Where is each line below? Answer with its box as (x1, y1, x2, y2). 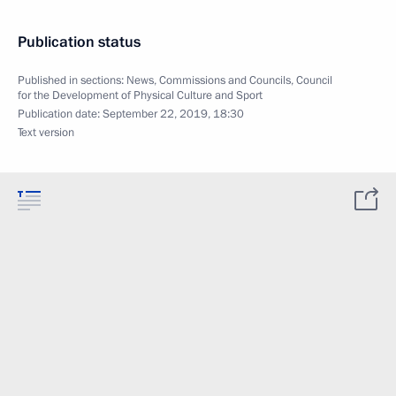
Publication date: (18, 106, 103, 122)
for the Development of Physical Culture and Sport (18, 88, 263, 103)
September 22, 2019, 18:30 (103, 106, 244, 122)
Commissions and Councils (159, 72, 291, 88)
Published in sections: (18, 72, 126, 88)
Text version (18, 125, 74, 141)
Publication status (18, 32, 141, 52)
